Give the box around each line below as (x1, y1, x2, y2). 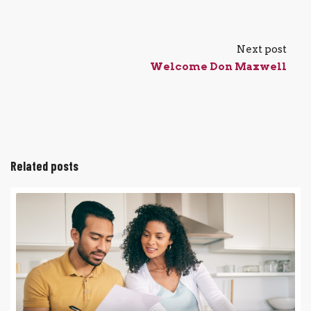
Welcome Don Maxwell (150, 60, 287, 73)
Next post (237, 42, 287, 56)
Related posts (10, 158, 78, 174)
